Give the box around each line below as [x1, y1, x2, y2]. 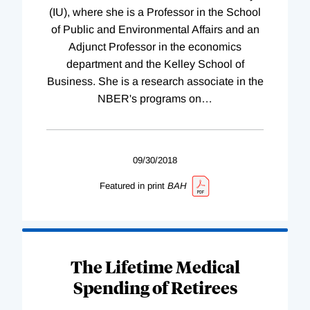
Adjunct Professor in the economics [69, 40, 241, 53]
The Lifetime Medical [70, 255, 240, 277]
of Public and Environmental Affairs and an [51, 23, 259, 35]
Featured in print [99, 180, 165, 191]
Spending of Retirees [73, 275, 237, 298]
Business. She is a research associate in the [46, 75, 264, 87]
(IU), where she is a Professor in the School [49, 6, 261, 18]
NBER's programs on [98, 92, 201, 104]
